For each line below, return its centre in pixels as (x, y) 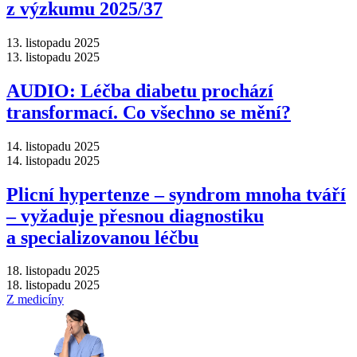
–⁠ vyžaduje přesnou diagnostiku (135, 216)
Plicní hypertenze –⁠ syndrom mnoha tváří (176, 194)
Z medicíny (35, 300)
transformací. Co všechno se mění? (149, 112)
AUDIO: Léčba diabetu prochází (140, 90)
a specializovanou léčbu (102, 237)
